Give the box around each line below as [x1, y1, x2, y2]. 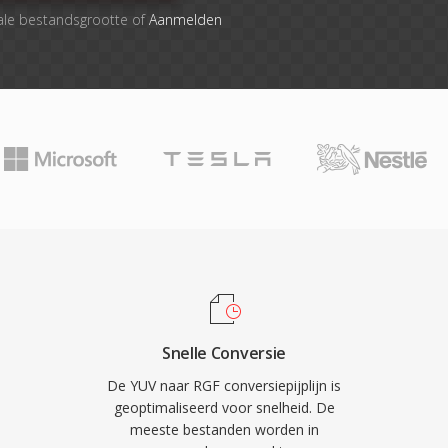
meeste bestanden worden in [129, 420, 319, 439]
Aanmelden [148, 10, 222, 29]
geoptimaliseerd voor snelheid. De [113, 398, 335, 417]
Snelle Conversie [162, 342, 286, 364]
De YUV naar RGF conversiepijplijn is [107, 376, 341, 395]
